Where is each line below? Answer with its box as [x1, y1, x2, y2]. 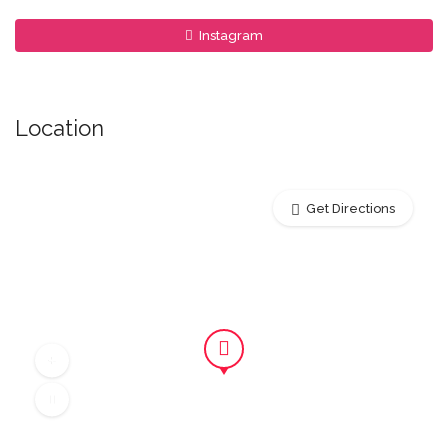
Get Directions [306, 201, 395, 216]
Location [15, 115, 104, 141]
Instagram [196, 28, 263, 43]
